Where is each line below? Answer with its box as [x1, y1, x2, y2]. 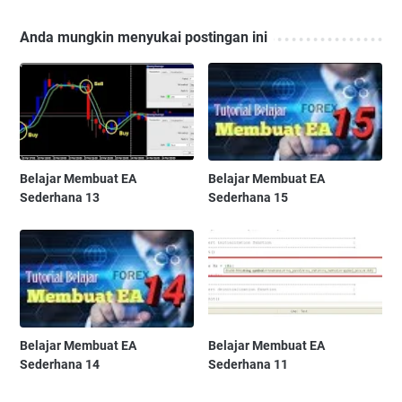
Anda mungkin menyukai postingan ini [20, 29, 267, 47]
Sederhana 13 [20, 190, 100, 205]
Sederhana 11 [208, 357, 289, 372]
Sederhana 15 [208, 190, 289, 205]
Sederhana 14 [20, 357, 100, 372]
